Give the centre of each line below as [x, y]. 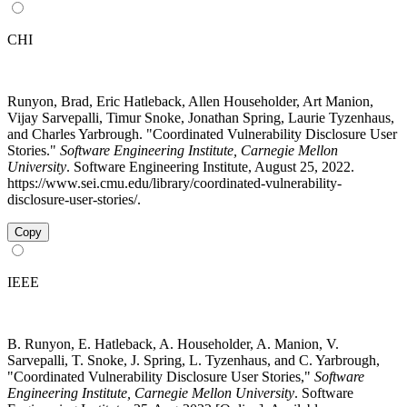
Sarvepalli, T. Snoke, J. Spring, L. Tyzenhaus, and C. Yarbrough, [194, 360]
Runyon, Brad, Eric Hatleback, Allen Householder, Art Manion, [190, 101]
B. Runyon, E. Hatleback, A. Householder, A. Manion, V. [173, 343]
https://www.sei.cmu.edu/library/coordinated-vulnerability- [174, 183]
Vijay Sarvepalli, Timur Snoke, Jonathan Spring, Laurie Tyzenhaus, [201, 117]
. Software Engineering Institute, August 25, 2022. [210, 166]
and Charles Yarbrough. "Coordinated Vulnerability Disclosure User [202, 134]
